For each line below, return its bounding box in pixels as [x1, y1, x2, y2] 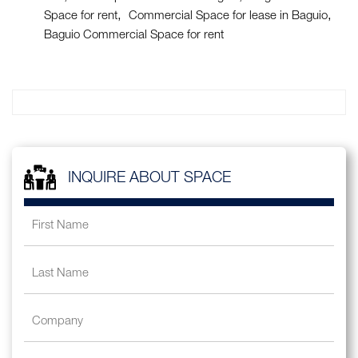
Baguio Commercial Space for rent [44, 30, 224, 42]
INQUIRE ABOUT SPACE [68, 171, 231, 186]
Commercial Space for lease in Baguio [129, 10, 328, 22]
